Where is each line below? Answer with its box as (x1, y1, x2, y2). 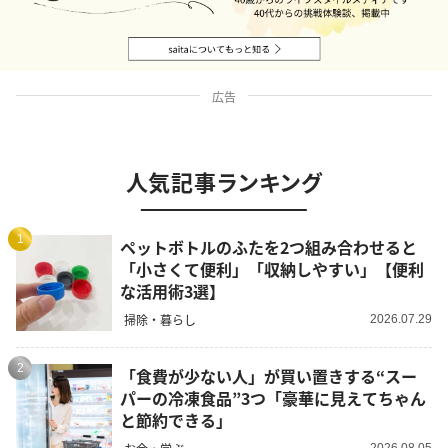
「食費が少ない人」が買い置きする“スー (120, 363, 417, 388)
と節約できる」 (120, 407, 232, 432)
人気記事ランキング (125, 165, 323, 198)
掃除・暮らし (124, 311, 196, 329)
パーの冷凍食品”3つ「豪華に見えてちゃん (120, 385, 426, 410)
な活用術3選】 (120, 278, 225, 303)
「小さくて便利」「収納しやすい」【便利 (120, 256, 424, 281)
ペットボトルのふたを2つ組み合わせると (120, 234, 417, 259)
